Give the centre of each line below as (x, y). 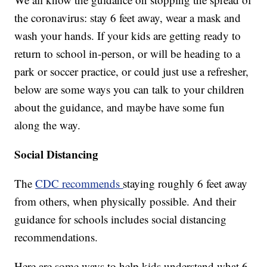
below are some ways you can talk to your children (130, 89)
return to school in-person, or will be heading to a (128, 54)
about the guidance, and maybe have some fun (120, 107)
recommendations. (56, 237)
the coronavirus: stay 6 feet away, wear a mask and (128, 18)
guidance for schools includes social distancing (121, 219)
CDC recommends (79, 184)
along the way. (48, 125)
